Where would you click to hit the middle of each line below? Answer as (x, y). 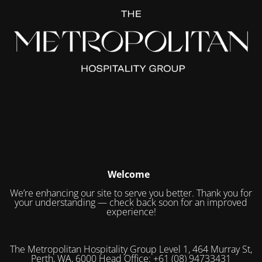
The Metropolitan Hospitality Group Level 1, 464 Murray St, (131, 249)
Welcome (129, 174)
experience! (131, 211)
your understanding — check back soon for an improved (131, 202)
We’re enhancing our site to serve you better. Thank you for (131, 193)
